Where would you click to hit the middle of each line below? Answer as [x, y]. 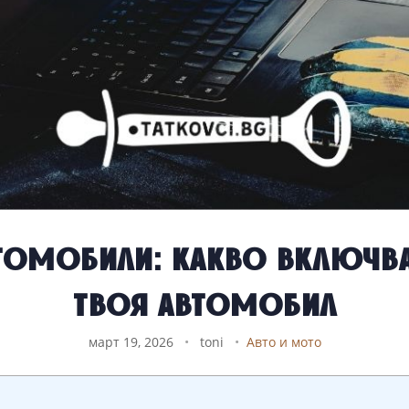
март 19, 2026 [132, 342]
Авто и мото [283, 342]
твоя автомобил [204, 301]
